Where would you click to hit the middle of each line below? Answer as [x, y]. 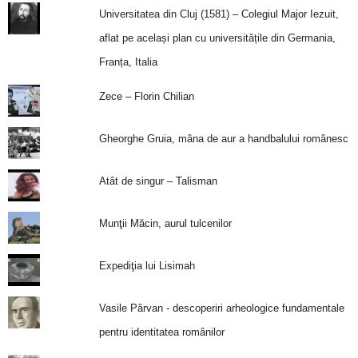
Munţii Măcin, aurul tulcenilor [165, 223]
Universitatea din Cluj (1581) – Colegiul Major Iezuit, [219, 14]
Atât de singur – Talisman [158, 181]
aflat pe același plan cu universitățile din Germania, [217, 38]
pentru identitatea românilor [161, 332]
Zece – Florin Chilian [146, 96]
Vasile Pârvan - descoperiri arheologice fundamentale [221, 308]
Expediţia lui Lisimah [147, 266]
